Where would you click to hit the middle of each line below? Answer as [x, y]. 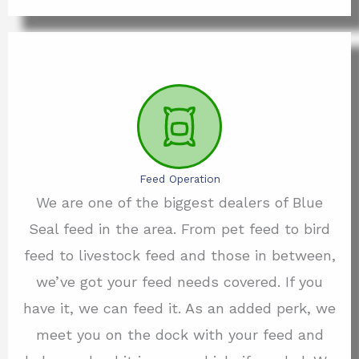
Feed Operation [179, 179]
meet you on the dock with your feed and [179, 335]
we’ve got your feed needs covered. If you [179, 282]
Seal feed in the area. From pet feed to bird [179, 229]
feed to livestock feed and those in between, [179, 256]
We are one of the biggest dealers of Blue [179, 203]
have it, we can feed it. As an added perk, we [179, 309]
